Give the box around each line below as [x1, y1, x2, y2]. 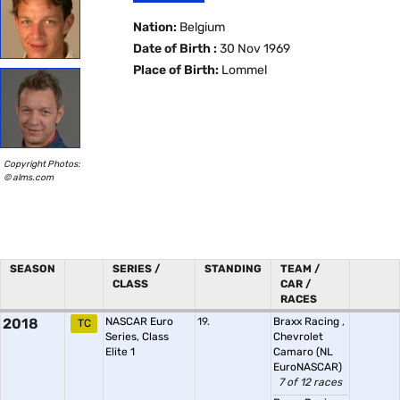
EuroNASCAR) [273, 361, 342, 373]
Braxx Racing [273, 315, 342, 328]
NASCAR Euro [105, 315, 173, 328]
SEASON [10, 262, 55, 275]
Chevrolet [273, 330, 323, 343]
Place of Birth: [133, 62, 220, 78]
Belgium [177, 20, 226, 35]
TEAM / [280, 262, 320, 275]
